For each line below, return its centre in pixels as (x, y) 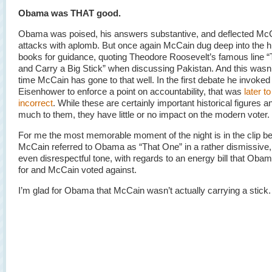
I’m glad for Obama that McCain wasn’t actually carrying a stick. (144, 190)
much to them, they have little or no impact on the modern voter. (144, 114)
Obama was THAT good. (70, 13)
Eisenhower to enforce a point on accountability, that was (131, 91)
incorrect (36, 103)
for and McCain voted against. (77, 170)
